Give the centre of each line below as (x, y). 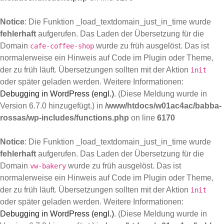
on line (143, 118)
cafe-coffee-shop (62, 46)
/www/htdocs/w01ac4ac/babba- (163, 106)
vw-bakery (48, 166)
